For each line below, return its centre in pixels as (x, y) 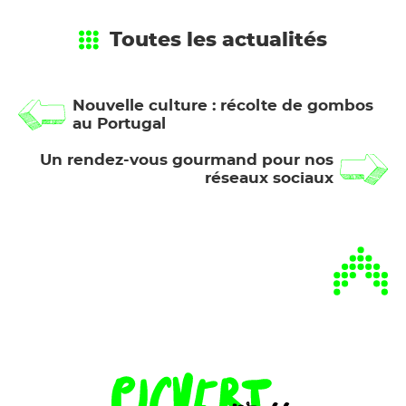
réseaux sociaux (269, 179)
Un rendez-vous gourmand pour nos (187, 160)
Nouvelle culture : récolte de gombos (223, 106)
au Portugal (119, 124)
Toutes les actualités (218, 40)
